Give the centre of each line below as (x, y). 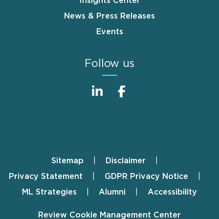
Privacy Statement (46, 176)
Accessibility (172, 192)
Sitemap (67, 161)
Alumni (112, 192)
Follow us (109, 63)
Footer (30, 164)
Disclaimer (126, 161)
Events (109, 32)
